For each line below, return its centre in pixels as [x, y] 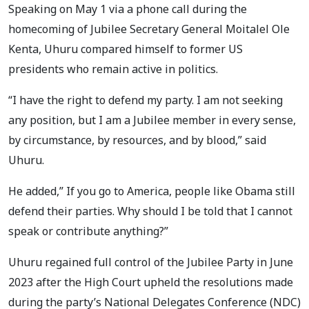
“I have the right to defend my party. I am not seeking [146, 100]
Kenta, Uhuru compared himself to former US [126, 49]
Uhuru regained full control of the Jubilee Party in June [151, 262]
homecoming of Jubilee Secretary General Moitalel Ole [149, 29]
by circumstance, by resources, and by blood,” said [137, 140]
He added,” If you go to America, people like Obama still [152, 191]
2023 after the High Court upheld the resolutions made [151, 282]
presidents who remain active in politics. [113, 69]
